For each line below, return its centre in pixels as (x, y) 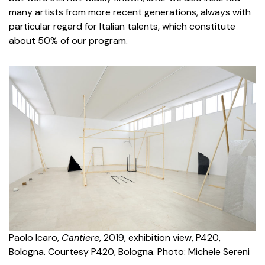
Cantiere (80, 238)
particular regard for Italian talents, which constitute (122, 27)
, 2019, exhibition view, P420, (160, 238)
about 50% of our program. (68, 41)
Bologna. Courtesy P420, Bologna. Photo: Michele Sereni (129, 252)
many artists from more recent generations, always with (130, 12)
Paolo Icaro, (35, 238)
